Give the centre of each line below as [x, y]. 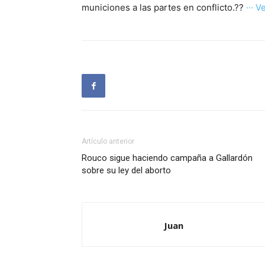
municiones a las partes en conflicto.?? [164, 7]
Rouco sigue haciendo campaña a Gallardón [167, 158]
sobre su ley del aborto [126, 170]
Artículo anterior [108, 141]
